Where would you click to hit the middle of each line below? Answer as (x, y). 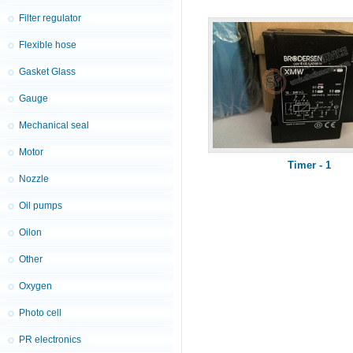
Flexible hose (48, 45)
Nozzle (34, 179)
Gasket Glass (47, 72)
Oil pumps (41, 206)
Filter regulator (50, 18)
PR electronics (50, 340)
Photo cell (40, 313)
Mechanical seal (54, 125)
